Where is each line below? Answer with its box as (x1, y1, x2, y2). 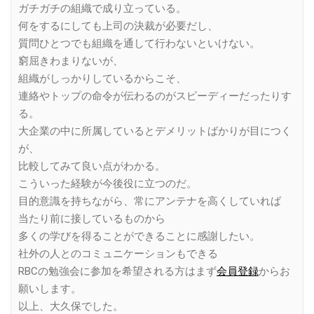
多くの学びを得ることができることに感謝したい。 (18, 229, 260, 243)
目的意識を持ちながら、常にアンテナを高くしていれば (18, 194, 281, 207)
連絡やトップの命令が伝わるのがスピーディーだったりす (18, 89, 292, 102)
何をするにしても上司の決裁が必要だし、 (18, 19, 218, 32)
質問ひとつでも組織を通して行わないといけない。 (18, 36, 260, 50)
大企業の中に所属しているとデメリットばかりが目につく (18, 124, 292, 137)
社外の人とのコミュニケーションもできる (18, 247, 218, 260)
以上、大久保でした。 (18, 299, 123, 313)
